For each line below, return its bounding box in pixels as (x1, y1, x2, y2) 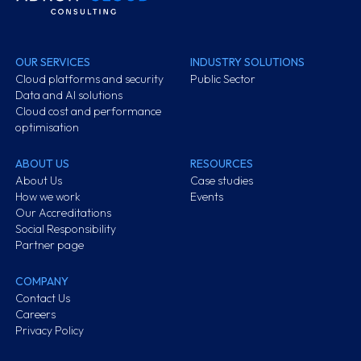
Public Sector (189, 72, 255, 86)
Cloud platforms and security (15, 72, 164, 86)
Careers (15, 307, 56, 322)
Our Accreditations (15, 205, 112, 220)
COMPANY (15, 274, 69, 288)
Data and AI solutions (15, 88, 123, 102)
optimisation (15, 120, 80, 135)
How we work (15, 189, 81, 204)
